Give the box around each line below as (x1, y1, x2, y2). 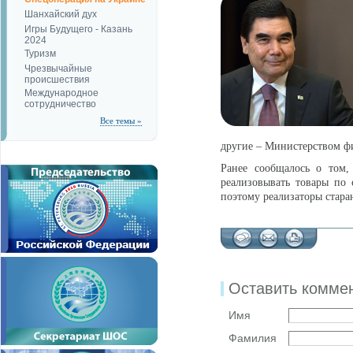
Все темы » (100, 116, 142, 125)
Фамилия (229, 332, 277, 344)
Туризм (24, 48, 56, 59)
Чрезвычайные (24, 63, 92, 74)
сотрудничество (24, 98, 96, 108)
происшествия (24, 74, 90, 84)
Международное (24, 87, 98, 98)
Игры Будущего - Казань (24, 24, 132, 35)
